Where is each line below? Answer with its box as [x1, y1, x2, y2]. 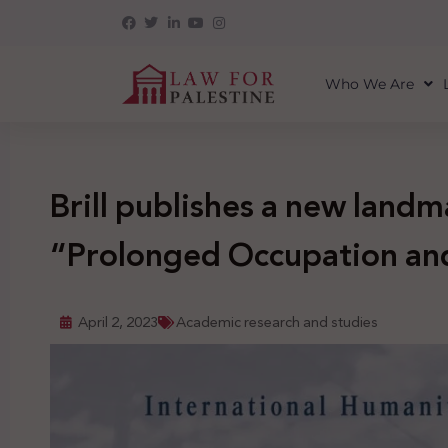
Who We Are [324, 75, 414, 93]
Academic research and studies [176, 309, 378, 335]
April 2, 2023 [78, 309, 158, 335]
